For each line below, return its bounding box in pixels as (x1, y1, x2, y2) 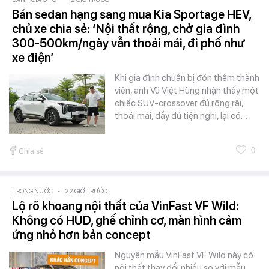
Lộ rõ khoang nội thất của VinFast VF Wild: (12, 199, 239, 214)
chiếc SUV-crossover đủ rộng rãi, (115, 98, 243, 109)
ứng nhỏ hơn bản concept (12, 228, 151, 243)
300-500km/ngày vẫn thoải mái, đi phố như (12, 36, 245, 51)
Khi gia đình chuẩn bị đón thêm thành (115, 73, 259, 84)
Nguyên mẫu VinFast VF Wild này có (115, 250, 253, 261)
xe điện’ (12, 50, 54, 65)
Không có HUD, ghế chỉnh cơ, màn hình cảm (12, 213, 241, 228)
